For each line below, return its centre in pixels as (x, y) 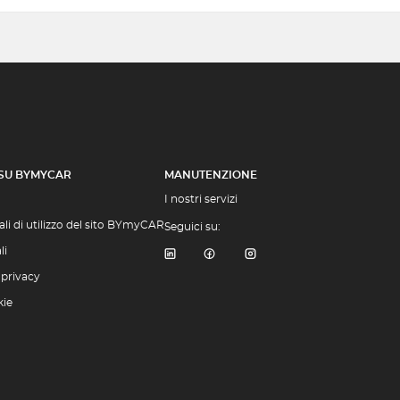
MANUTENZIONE (211, 175)
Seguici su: (192, 227)
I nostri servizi (201, 199)
